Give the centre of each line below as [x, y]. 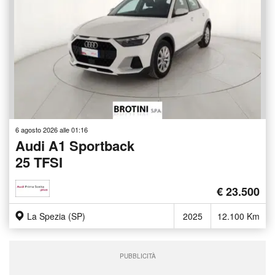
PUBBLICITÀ [137, 256]
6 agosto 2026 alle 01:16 [52, 130]
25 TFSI [39, 162]
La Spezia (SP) [56, 216]
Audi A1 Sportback [75, 146]
